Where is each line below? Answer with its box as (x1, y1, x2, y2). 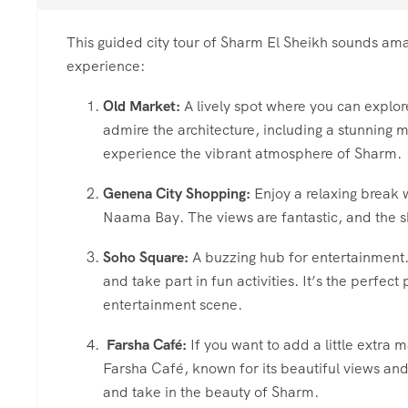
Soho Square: (103, 248, 189, 268)
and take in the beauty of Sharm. (103, 382, 319, 403)
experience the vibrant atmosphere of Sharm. (103, 144, 402, 164)
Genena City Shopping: (103, 184, 250, 204)
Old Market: (103, 97, 180, 117)
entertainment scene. (103, 295, 242, 315)
